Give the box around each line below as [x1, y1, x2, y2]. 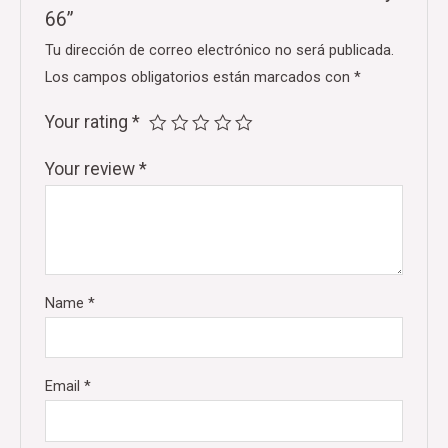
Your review [45, 158, 140, 179]
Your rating [45, 111, 133, 132]
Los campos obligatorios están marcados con [45, 67, 355, 86]
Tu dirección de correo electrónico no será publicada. [45, 40, 395, 59]
